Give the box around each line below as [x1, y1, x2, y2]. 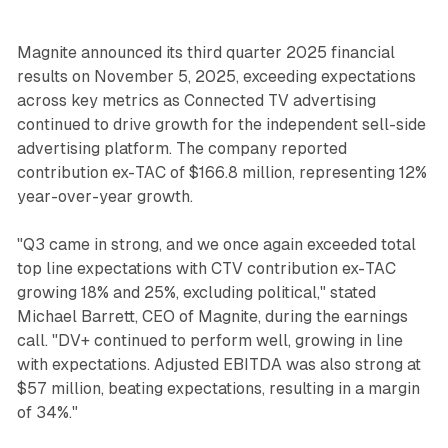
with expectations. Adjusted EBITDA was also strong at [16, 354, 421, 374]
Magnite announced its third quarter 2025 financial [16, 42, 395, 62]
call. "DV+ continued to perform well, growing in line [16, 330, 403, 350]
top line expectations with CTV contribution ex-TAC [16, 258, 396, 278]
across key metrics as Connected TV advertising [16, 90, 376, 110]
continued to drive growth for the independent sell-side [16, 114, 426, 134]
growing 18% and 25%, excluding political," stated [16, 282, 376, 302]
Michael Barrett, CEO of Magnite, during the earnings [16, 306, 408, 326]
